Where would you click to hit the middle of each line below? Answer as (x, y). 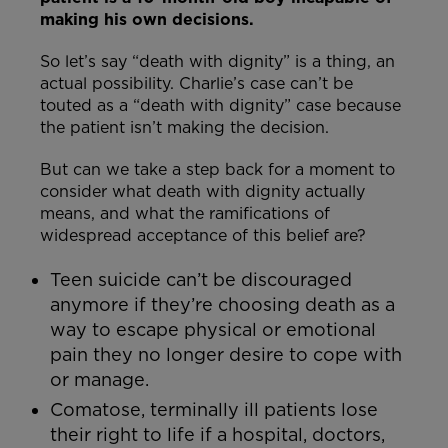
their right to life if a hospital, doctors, (217, 435)
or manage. (99, 380)
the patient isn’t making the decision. (184, 128)
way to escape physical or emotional (213, 330)
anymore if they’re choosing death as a (222, 305)
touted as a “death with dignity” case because (220, 106)
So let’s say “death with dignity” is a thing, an (217, 62)
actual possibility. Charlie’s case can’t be (196, 84)
